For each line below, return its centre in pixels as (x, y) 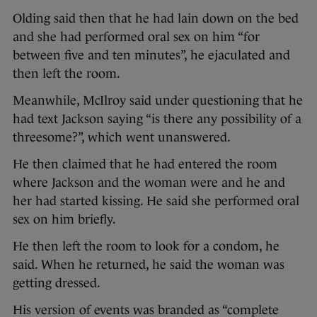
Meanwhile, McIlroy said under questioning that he (158, 101)
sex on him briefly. (64, 220)
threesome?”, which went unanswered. (122, 138)
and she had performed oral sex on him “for (136, 37)
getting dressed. (57, 283)
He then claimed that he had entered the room (145, 165)
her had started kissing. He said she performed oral (156, 201)
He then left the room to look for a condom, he (146, 247)
